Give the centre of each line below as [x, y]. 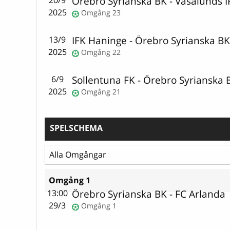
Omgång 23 [101, 13]
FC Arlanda [200, 194]
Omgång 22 [101, 52]
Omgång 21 [101, 92]
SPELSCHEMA [76, 128]
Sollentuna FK [104, 80]
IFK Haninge [100, 41]
